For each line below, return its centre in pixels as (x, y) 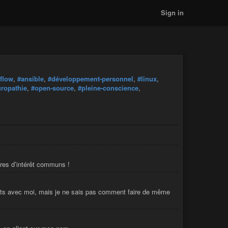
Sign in (172, 12)
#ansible (31, 79)
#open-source (52, 88)
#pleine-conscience (108, 88)
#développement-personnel (91, 79)
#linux (147, 79)
